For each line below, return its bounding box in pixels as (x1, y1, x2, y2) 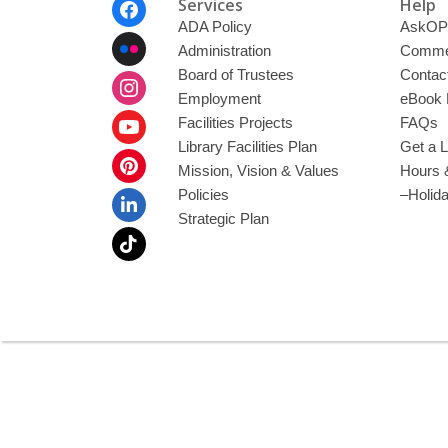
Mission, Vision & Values (177, 162, 339, 180)
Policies (177, 186, 229, 204)
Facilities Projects (177, 114, 293, 132)
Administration (177, 42, 271, 60)
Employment (177, 90, 261, 108)
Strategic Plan (177, 210, 269, 228)
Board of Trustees (177, 66, 294, 84)
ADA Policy (177, 18, 252, 36)
